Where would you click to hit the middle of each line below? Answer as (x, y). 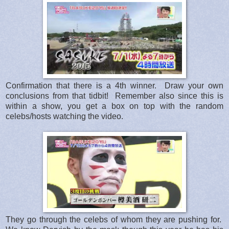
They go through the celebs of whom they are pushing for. (114, 219)
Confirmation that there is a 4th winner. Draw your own (114, 85)
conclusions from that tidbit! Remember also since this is (114, 96)
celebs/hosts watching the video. (64, 116)
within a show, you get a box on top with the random (114, 106)
